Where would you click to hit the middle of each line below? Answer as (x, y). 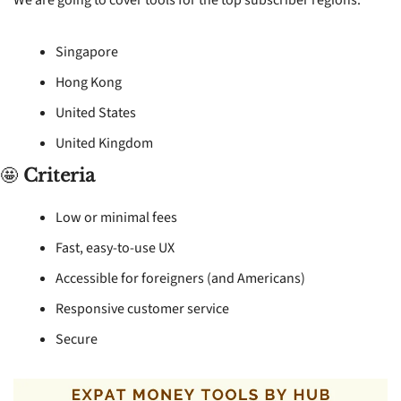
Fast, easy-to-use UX (115, 247)
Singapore (87, 51)
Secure (77, 339)
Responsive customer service (142, 308)
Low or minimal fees (116, 217)
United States (96, 112)
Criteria (59, 175)
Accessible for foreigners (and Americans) (180, 278)
